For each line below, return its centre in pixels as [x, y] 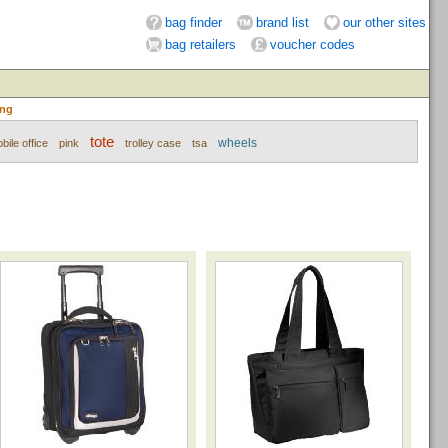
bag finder [193, 22]
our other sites [384, 22]
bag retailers [200, 44]
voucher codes [312, 44]
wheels [237, 143]
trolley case [153, 143]
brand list [282, 22]
